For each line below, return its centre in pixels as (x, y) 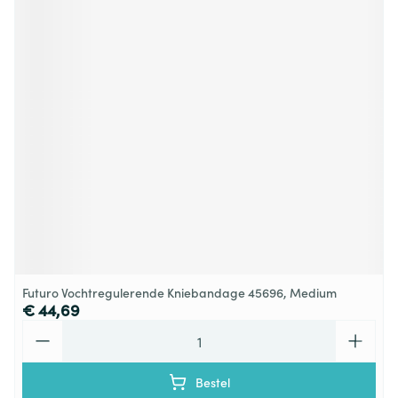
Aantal (43, 328)
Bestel (212, 382)
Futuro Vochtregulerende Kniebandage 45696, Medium (179, 292)
